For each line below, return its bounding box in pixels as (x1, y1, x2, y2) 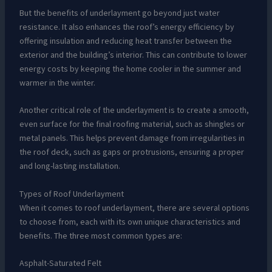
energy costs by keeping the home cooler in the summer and (19, 63, 241, 75)
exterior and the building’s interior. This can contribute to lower (19, 49, 247, 61)
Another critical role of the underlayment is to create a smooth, (19, 104, 249, 116)
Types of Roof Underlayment (19, 188, 124, 199)
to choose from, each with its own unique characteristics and (19, 216, 240, 227)
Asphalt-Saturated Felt (19, 257, 101, 269)
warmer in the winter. (19, 77, 95, 89)
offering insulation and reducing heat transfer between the (19, 35, 232, 47)
